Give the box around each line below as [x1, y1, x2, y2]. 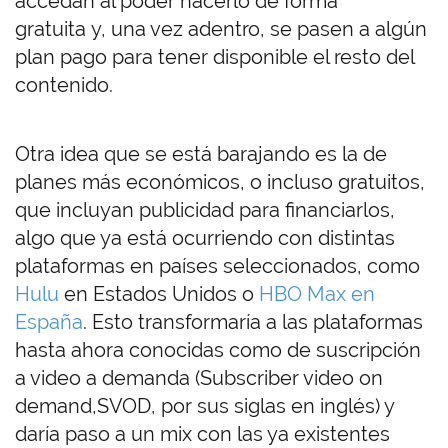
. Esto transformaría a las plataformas [83, 310, 423, 335]
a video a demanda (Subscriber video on [15, 366, 383, 391]
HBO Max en [259, 282, 375, 307]
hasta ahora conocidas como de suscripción [15, 338, 421, 363]
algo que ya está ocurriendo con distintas [15, 226, 395, 251]
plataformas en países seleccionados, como [15, 254, 420, 279]
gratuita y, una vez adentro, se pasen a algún [15, 17, 427, 42]
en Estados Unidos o [59, 282, 259, 307]
